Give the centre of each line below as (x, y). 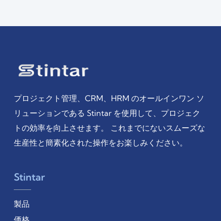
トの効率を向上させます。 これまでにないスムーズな (110, 128)
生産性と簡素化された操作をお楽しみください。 (101, 143)
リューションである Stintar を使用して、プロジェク (107, 113)
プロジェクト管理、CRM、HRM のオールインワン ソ (109, 98)
